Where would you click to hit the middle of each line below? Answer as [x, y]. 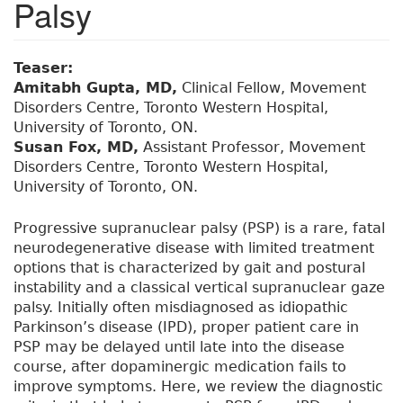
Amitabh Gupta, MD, [95, 88]
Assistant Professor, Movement [252, 148]
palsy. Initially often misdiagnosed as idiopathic [181, 308]
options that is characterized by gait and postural [189, 268]
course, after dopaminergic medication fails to [180, 367]
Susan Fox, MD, [76, 148]
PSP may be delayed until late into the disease [179, 347]
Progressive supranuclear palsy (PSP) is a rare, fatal [199, 228]
